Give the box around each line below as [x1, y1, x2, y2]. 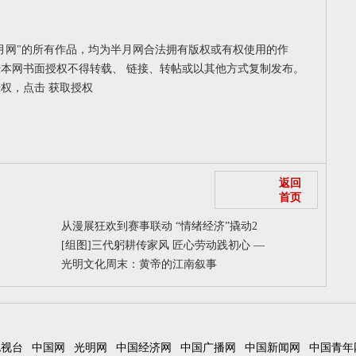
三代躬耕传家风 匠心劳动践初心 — [91, 239, 265, 251]
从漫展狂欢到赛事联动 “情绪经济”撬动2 [60, 220, 257, 232]
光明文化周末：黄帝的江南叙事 [60, 258, 217, 270]
